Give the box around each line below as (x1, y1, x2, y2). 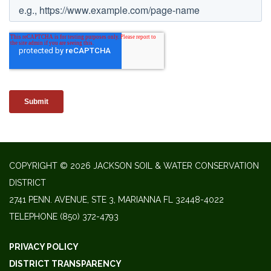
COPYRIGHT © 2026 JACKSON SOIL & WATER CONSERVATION (9, 160, 259, 171)
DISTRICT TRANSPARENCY (9, 258, 122, 269)
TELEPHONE (9, 211, 57, 221)
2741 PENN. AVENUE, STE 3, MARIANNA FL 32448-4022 (9, 194, 224, 204)
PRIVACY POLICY (9, 241, 79, 252)
